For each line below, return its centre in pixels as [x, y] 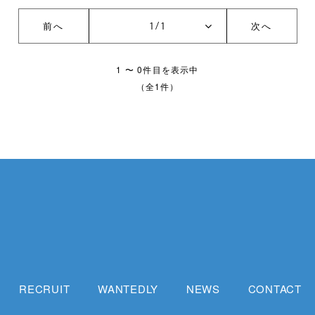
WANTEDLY [128, 288]
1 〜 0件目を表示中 [157, 69]
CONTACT [275, 288]
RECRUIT [45, 288]
